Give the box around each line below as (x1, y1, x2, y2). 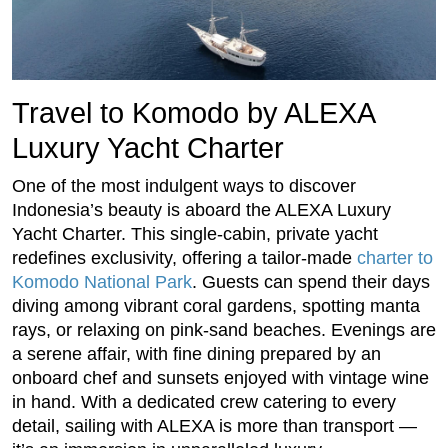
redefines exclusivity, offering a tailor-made (12, 247, 357, 268)
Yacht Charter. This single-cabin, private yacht (12, 223, 378, 244)
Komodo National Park (12, 271, 192, 292)
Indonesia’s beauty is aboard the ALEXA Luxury (12, 199, 391, 220)
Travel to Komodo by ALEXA (12, 96, 374, 129)
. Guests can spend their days (192, 271, 430, 292)
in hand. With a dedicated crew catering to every (12, 391, 396, 412)
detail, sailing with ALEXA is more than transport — (12, 415, 417, 436)
